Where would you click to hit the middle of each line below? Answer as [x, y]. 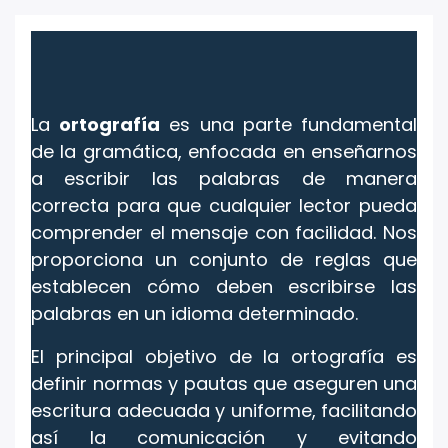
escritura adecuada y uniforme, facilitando [224, 410]
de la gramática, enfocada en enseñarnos [224, 151]
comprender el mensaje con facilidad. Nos [224, 232]
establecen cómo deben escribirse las [224, 286]
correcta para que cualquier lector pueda [224, 205]
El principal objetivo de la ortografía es [224, 356]
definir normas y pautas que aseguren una [224, 383]
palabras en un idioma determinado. [194, 313]
